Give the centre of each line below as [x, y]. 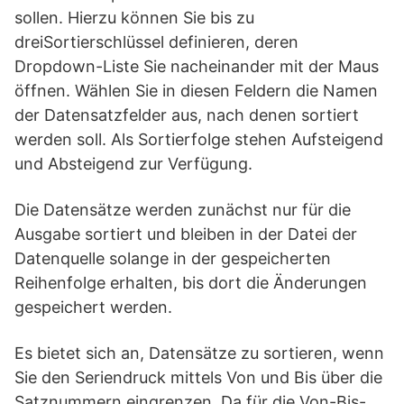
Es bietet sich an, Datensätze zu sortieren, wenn [199, 353]
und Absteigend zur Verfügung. [133, 164]
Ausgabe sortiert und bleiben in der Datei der [186, 234]
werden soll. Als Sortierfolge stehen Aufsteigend [199, 139]
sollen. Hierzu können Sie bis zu [134, 18]
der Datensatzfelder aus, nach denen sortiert [187, 115]
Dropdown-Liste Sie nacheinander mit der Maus [197, 66]
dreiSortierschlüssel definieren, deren [156, 42]
